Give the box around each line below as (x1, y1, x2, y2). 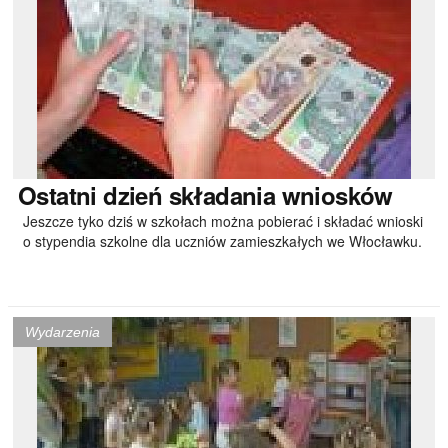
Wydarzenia (25, 324, 100, 340)
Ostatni (18, 178, 97, 212)
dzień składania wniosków (96, 178, 393, 212)
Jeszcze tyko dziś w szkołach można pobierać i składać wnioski (23, 211, 423, 231)
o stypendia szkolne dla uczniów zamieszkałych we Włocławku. (23, 231, 422, 251)
